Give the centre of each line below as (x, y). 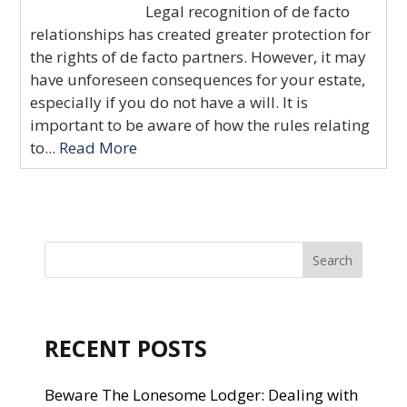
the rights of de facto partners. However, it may (199, 57)
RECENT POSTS (126, 348)
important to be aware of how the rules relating (200, 125)
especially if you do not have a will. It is (169, 102)
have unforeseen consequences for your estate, (198, 79)
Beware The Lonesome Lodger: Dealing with (201, 395)
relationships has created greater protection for (201, 34)
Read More (97, 148)
